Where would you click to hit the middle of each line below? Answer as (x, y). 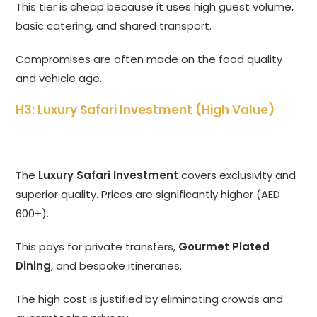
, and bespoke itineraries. (117, 266)
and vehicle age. (59, 79)
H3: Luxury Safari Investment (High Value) (145, 110)
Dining (34, 266)
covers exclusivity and (237, 175)
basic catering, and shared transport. (114, 26)
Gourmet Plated (224, 247)
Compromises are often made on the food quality (149, 59)
